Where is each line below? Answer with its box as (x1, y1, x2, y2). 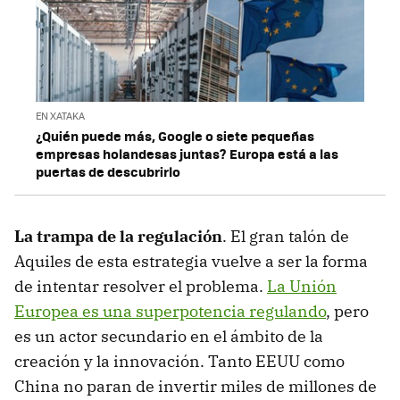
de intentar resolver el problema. (14, 275, 267, 296)
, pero (326, 300, 369, 321)
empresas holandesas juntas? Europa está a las (36, 143, 338, 163)
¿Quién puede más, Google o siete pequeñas (36, 125, 314, 146)
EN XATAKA (36, 108, 85, 122)
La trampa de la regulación (14, 225, 222, 246)
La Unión (267, 275, 337, 296)
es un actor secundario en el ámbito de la (14, 325, 323, 346)
